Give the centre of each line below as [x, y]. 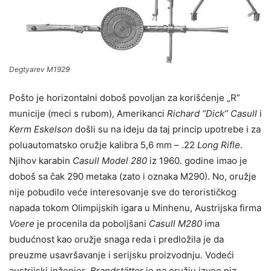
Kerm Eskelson [41, 129]
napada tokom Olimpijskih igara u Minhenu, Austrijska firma [135, 207]
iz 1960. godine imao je [197, 160]
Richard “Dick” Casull [213, 113]
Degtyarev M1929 [39, 69]
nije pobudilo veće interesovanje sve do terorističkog [123, 192]
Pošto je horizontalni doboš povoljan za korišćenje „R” [125, 97]
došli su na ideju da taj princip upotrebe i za [167, 129]
